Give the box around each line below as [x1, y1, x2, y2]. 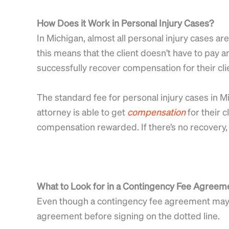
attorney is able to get [37, 106, 127, 118]
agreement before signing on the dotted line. [37, 209, 220, 221]
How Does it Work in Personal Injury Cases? [37, 17, 214, 29]
